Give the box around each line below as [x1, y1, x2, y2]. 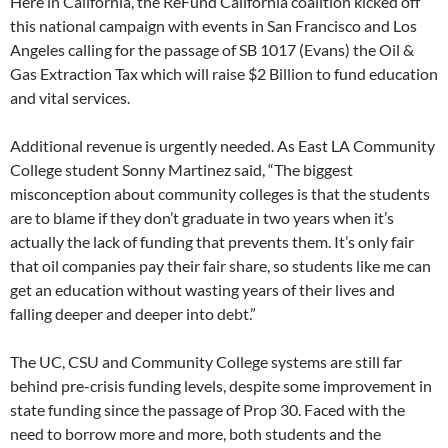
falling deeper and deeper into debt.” [10, 304, 256, 324]
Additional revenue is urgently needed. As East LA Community [10, 136, 435, 156]
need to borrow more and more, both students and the [10, 424, 381, 444]
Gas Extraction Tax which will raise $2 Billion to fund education [10, 64, 438, 84]
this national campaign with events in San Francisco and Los [10, 16, 417, 36]
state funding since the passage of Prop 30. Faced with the [10, 400, 405, 420]
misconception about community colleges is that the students [10, 184, 430, 204]
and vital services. [10, 88, 130, 108]
